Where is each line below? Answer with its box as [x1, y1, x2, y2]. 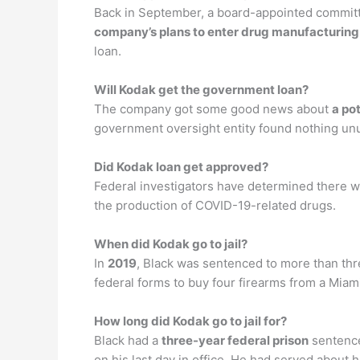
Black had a [94, 333, 162, 348]
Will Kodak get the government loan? [94, 82, 309, 97]
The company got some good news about [94, 101, 332, 117]
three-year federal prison [162, 333, 309, 348]
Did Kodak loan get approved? [94, 159, 268, 174]
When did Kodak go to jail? [94, 236, 247, 252]
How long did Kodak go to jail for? [94, 313, 287, 329]
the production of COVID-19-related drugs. [94, 198, 336, 213]
